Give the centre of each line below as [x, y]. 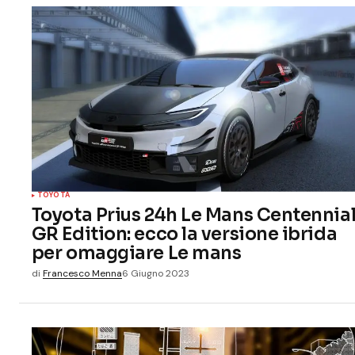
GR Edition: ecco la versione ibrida [184, 233]
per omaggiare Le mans [136, 252]
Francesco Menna [82, 273]
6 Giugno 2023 [155, 273]
